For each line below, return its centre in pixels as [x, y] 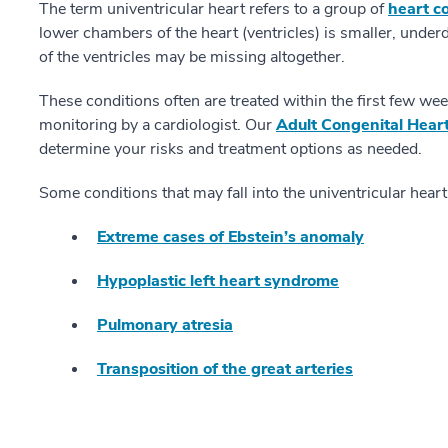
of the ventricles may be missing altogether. [192, 57]
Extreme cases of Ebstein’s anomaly [230, 237]
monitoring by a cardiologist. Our [157, 125]
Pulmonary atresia [165, 325]
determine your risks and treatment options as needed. [230, 149]
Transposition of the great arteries [225, 369]
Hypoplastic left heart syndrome [218, 281]
